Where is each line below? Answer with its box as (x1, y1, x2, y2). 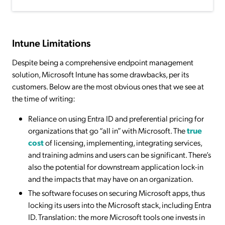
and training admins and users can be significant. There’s (28, 149, 211, 160)
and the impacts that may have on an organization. (28, 173, 193, 184)
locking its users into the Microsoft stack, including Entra (28, 199, 211, 210)
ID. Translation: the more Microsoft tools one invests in (28, 211, 205, 222)
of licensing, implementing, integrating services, (44, 137, 202, 148)
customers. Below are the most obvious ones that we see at (12, 81, 204, 92)
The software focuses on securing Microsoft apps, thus (28, 187, 205, 198)
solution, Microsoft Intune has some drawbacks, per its (12, 69, 189, 80)
